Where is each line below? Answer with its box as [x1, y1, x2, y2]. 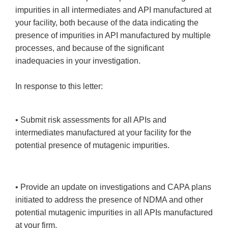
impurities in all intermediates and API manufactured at [15, 6, 211, 15]
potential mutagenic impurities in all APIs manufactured [15, 208, 213, 217]
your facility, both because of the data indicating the [15, 18, 198, 27]
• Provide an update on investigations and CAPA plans [15, 183, 211, 192]
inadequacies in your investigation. [15, 56, 140, 66]
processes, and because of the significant [15, 44, 164, 53]
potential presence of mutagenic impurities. [15, 141, 172, 150]
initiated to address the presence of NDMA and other [15, 195, 203, 205]
